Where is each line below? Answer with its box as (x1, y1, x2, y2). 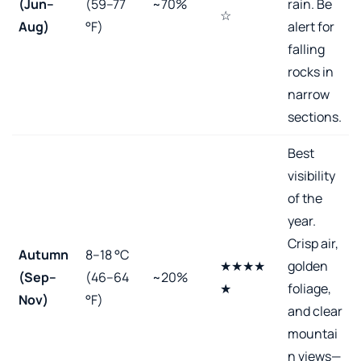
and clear (288, 301, 342, 320)
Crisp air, (288, 234, 338, 252)
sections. (288, 107, 342, 126)
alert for (288, 17, 334, 35)
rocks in (288, 62, 334, 81)
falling (288, 39, 325, 58)
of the (288, 189, 322, 207)
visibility (288, 166, 335, 185)
